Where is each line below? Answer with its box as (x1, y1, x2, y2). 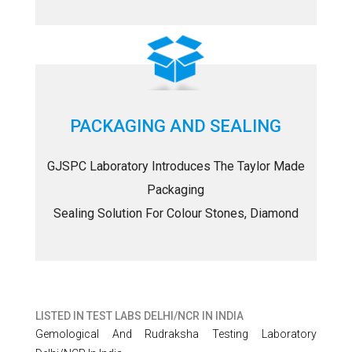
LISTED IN (35, 310, 86, 322)
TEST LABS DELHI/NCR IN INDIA (86, 310, 244, 322)
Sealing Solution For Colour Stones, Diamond (53, 206, 299, 221)
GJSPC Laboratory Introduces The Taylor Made (46, 159, 305, 174)
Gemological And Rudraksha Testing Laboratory (35, 328, 317, 340)
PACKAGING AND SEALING (70, 116, 282, 136)
